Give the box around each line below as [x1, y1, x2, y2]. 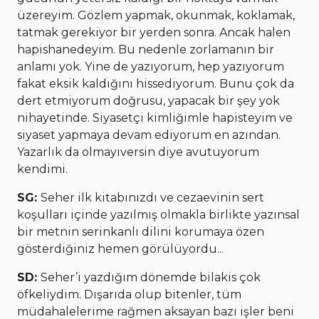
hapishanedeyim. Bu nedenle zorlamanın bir [17, 42, 274, 56]
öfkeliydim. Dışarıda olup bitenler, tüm [17, 287, 241, 301]
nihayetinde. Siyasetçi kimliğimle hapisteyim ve [17, 110, 293, 125]
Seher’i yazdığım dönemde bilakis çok [41, 270, 261, 284]
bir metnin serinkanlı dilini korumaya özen [17, 224, 264, 239]
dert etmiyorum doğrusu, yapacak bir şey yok [17, 93, 280, 108]
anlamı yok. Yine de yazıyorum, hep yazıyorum [17, 59, 284, 73]
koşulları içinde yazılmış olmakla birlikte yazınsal [17, 207, 300, 221]
